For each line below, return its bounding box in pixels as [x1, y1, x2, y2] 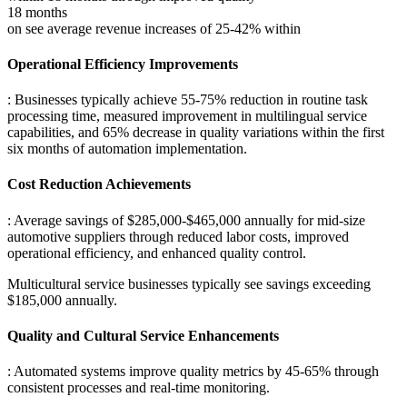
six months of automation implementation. [7, 141, 247, 157]
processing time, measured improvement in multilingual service [7, 108, 367, 124]
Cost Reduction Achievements [7, 176, 191, 193]
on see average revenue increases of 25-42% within [7, 20, 301, 36]
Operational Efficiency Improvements [7, 55, 238, 72]
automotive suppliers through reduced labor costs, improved [7, 228, 349, 244]
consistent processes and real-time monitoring [7, 380, 266, 396]
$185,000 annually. [7, 292, 117, 308]
